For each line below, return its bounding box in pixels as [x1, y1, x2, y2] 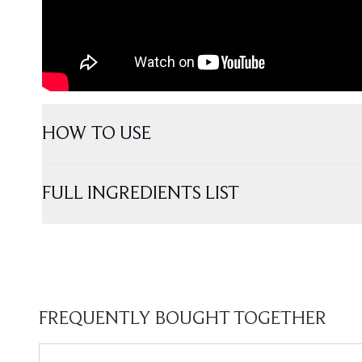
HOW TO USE [42, 124, 151, 144]
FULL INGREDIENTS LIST [42, 183, 239, 204]
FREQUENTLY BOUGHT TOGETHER [39, 309, 326, 329]
